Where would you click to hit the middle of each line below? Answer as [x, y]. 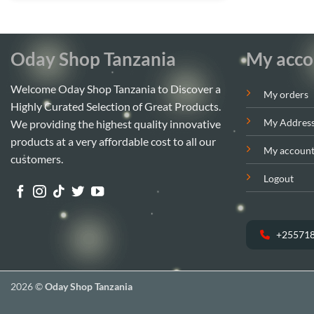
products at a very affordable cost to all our [113, 142]
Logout [278, 179]
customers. [37, 159]
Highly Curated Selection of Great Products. [116, 107]
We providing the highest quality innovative [116, 124]
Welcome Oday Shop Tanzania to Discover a [116, 89]
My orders [286, 95]
